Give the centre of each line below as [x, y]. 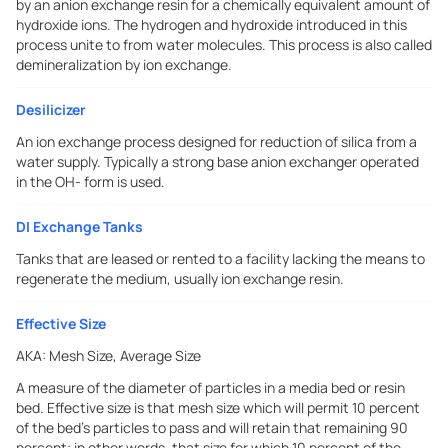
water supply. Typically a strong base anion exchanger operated [217, 161]
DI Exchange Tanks [79, 226]
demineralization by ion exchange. [124, 64]
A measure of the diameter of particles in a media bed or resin [210, 387]
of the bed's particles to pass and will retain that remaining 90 [212, 427]
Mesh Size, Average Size [125, 355]
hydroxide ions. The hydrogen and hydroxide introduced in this [211, 24]
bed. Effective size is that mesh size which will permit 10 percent [218, 407]
